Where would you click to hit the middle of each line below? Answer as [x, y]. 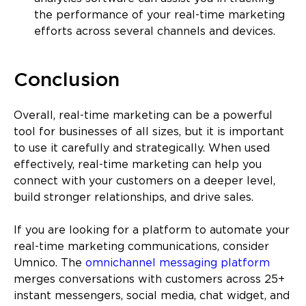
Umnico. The [50, 263]
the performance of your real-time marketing [159, 15]
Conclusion [67, 80]
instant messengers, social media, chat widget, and [152, 296]
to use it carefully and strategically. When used [142, 148]
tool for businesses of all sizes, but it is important [149, 132]
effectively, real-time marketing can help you [138, 165]
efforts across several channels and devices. [155, 31]
